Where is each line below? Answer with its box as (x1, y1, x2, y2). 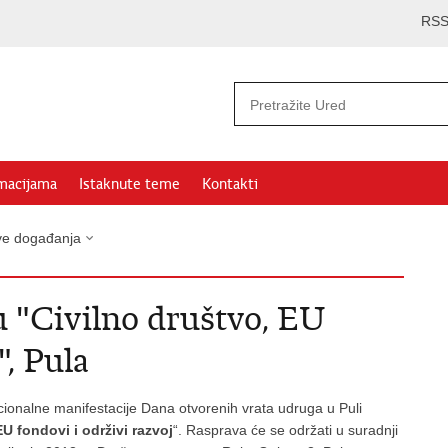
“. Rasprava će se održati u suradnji (173, 422, 398, 438)
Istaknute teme (79, 175, 180, 193)
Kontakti (202, 175, 258, 193)
